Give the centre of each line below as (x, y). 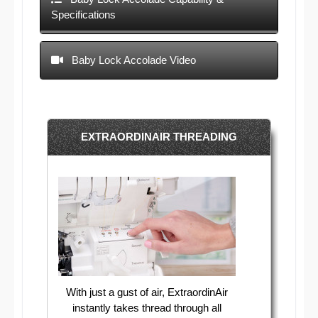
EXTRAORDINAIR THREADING (159, 136)
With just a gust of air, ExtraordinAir (147, 292)
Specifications (83, 14)
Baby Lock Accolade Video (132, 60)
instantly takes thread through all (147, 307)
